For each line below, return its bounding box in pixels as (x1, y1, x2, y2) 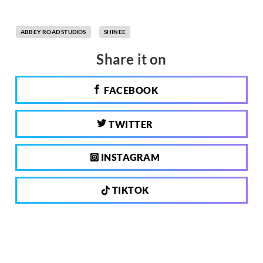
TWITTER (106, 119, 153, 130)
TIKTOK (110, 184, 149, 196)
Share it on (96, 50, 167, 68)
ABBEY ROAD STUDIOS (21, 28, 86, 36)
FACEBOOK (102, 85, 158, 96)
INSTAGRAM (99, 151, 160, 163)
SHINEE (103, 28, 126, 36)
